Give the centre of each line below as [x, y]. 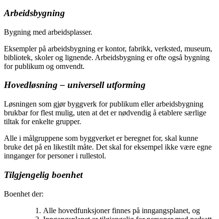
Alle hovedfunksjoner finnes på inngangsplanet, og [121, 210]
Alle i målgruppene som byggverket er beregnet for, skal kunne [101, 138]
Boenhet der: [24, 194]
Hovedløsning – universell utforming [75, 85]
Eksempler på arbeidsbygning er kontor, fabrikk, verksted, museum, [108, 48]
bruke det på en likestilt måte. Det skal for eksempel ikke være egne [108, 147]
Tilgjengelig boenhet [43, 175]
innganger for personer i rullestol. [55, 156]
